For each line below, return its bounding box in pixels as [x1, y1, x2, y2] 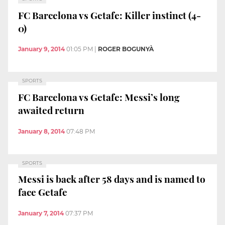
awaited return [18, 103, 84, 117]
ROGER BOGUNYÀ [98, 45, 154, 53]
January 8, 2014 [18, 127, 65, 135]
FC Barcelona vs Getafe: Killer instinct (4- [18, 8, 201, 22]
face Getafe [18, 185, 67, 199]
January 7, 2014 [18, 209, 64, 217]
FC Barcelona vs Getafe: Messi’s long [18, 90, 180, 103]
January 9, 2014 [18, 45, 65, 53]
